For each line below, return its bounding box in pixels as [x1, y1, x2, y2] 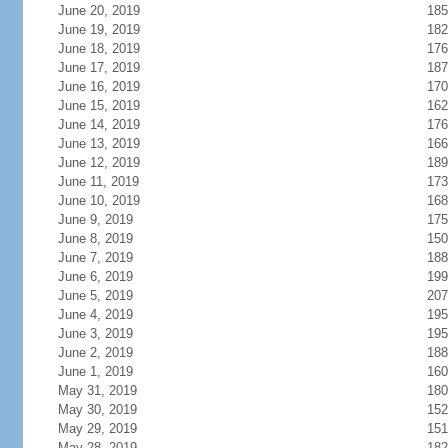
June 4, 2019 [57, 307, 133, 322]
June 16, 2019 [57, 79, 140, 94]
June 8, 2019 [57, 231, 133, 246]
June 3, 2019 [57, 326, 133, 341]
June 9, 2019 [57, 212, 133, 227]
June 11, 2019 [57, 174, 139, 189]
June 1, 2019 [57, 364, 133, 379]
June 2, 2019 [57, 345, 133, 360]
